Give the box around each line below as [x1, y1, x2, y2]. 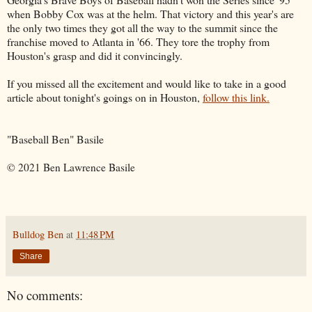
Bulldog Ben [13, 227, 63, 241]
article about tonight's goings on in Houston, [7, 89, 203, 104]
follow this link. [203, 89, 270, 104]
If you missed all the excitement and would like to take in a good [7, 75, 286, 91]
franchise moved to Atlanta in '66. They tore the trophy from [7, 33, 270, 49]
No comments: [7, 286, 83, 304]
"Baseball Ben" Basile [7, 131, 104, 146]
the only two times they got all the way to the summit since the [7, 19, 278, 35]
